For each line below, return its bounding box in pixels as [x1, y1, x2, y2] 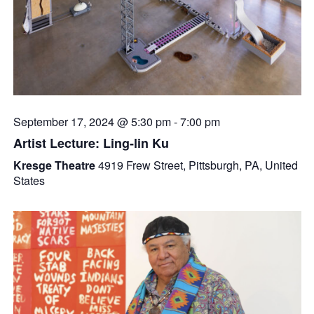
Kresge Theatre [13, 157, 98, 174]
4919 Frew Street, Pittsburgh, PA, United [97, 157, 298, 174]
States [13, 172, 45, 189]
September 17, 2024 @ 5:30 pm [13, 114, 171, 130]
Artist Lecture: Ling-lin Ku [13, 134, 169, 153]
